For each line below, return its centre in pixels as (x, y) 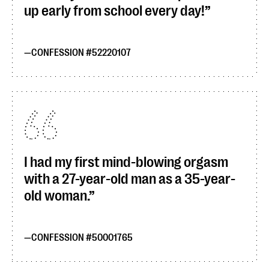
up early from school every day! (114, 11)
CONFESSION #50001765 (82, 238)
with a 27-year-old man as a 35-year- (130, 179)
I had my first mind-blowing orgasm (126, 162)
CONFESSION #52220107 (81, 53)
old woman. (56, 196)
